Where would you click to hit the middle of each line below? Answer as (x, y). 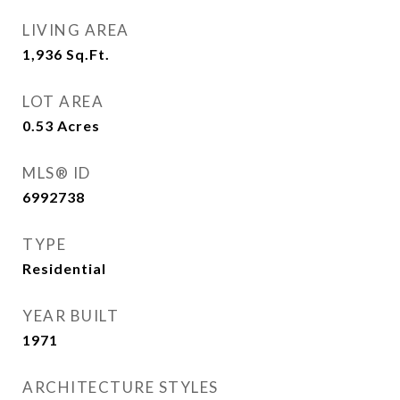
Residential (64, 268)
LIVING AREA (76, 30)
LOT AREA (63, 101)
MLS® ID (57, 173)
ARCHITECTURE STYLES (121, 387)
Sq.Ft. (88, 54)
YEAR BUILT (71, 316)
